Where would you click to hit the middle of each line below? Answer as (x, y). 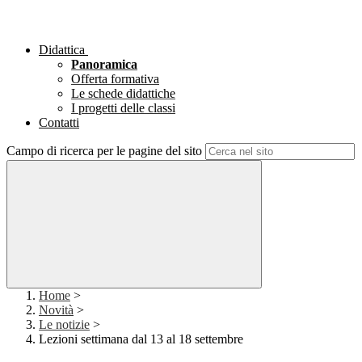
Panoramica (104, 65)
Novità (56, 310)
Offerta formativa (115, 79)
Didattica (62, 50)
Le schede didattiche (123, 94)
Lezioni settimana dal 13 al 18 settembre (141, 339)
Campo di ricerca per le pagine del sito (104, 151)
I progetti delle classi (123, 108)
